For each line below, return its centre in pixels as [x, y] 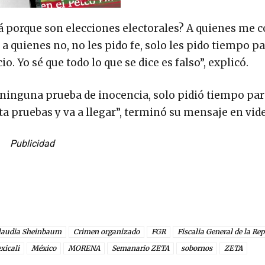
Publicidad [32, 144]
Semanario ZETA [140, 248]
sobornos [197, 248]
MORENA [84, 248]
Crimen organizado [106, 232]
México [44, 248]
